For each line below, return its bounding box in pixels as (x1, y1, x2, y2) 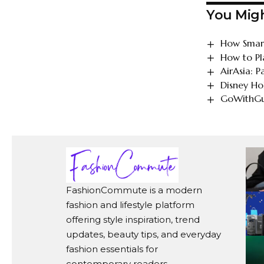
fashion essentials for (66, 243, 158, 255)
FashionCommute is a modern (66, 184, 202, 196)
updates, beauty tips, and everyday (66, 229, 221, 240)
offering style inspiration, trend (66, 214, 200, 226)
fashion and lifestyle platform (66, 199, 194, 211)
